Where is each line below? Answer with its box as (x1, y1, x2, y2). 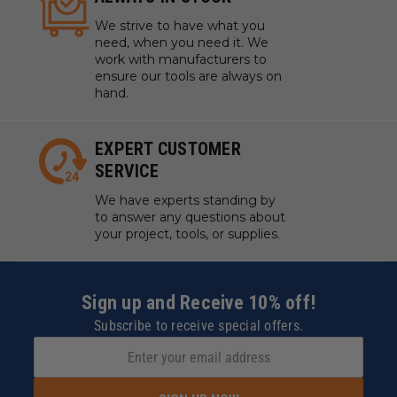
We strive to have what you (95, 18, 265, 34)
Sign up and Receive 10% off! (82, 292, 315, 314)
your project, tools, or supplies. (95, 226, 280, 242)
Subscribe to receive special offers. (94, 317, 303, 334)
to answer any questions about (95, 209, 285, 225)
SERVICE (95, 160, 159, 182)
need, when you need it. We (95, 35, 269, 51)
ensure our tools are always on (95, 68, 282, 84)
